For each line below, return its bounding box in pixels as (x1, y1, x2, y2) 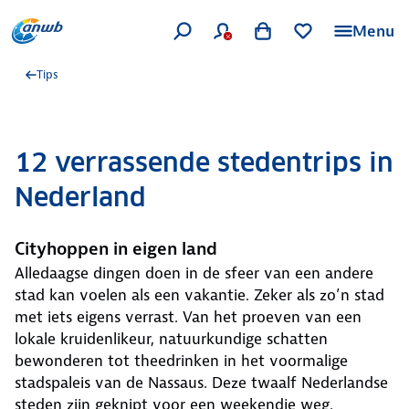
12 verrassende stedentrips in (15, 146, 393, 179)
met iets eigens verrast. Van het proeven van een (15, 307, 362, 327)
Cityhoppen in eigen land (15, 237, 217, 260)
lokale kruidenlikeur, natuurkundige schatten (15, 329, 328, 349)
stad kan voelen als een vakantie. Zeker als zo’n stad (15, 285, 384, 305)
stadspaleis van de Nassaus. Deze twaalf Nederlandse (15, 372, 388, 393)
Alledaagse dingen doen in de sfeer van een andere (15, 263, 373, 283)
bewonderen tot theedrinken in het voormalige (15, 351, 348, 371)
